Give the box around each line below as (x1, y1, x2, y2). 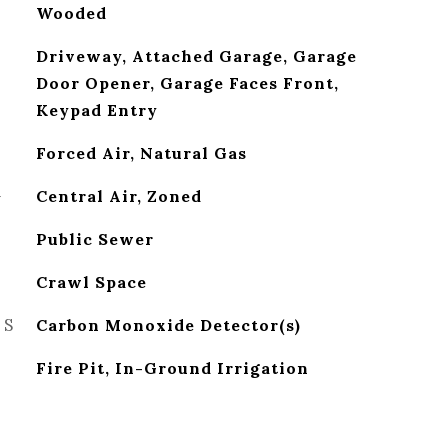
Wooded (35, 3, 107, 23)
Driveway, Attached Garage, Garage (35, 46, 357, 66)
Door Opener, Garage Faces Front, (35, 73, 339, 93)
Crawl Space (35, 272, 147, 292)
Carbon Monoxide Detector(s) (35, 315, 301, 335)
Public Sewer (35, 229, 154, 249)
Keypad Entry (35, 100, 158, 120)
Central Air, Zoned (35, 186, 202, 206)
